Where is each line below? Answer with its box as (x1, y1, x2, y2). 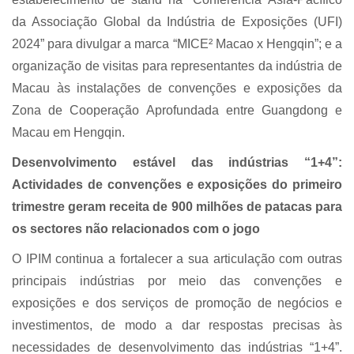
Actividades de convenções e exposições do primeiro (12, 178, 342, 192)
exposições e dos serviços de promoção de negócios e (12, 296, 342, 311)
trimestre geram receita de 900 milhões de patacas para (12, 200, 342, 214)
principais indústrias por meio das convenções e (12, 274, 342, 288)
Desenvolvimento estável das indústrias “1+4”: (12, 156, 342, 170)
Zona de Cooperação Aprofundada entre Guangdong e (12, 104, 342, 118)
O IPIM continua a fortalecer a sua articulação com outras (12, 252, 342, 266)
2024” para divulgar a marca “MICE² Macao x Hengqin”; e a (12, 37, 342, 51)
